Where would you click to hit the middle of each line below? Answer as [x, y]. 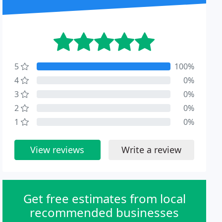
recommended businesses [105, 212]
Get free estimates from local [104, 198]
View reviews [57, 150]
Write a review [151, 150]
